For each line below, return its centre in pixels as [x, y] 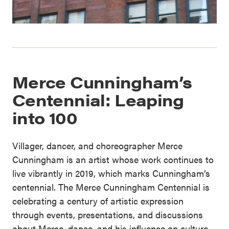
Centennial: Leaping [98, 99]
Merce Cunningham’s [102, 81]
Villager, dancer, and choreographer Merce [97, 145]
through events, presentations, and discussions [108, 214]
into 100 [45, 117]
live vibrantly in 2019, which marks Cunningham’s [111, 173]
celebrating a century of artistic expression [98, 200]
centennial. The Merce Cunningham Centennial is [111, 187]
